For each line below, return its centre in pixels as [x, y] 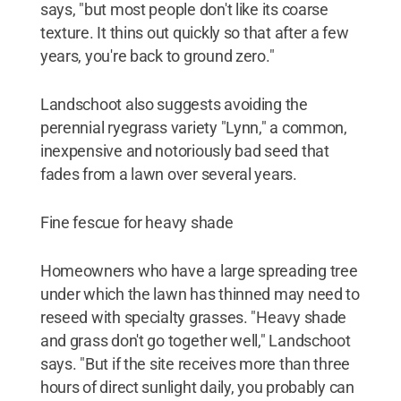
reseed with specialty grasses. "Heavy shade [193, 317]
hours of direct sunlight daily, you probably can [197, 387]
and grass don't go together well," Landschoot [195, 341]
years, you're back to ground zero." [157, 56]
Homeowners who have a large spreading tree [199, 271]
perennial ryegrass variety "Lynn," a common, [193, 128]
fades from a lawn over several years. [168, 174]
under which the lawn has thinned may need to [200, 294]
